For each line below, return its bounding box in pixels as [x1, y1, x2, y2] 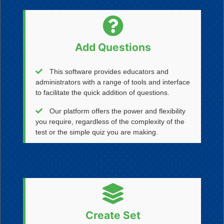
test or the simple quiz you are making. [35, 128, 158, 136]
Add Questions [75, 41, 151, 53]
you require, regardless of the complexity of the [35, 117, 184, 125]
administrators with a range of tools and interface [35, 78, 190, 86]
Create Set [85, 209, 141, 221]
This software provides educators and [47, 67, 168, 75]
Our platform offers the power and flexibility [47, 107, 185, 115]
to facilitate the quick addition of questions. [35, 88, 169, 96]
